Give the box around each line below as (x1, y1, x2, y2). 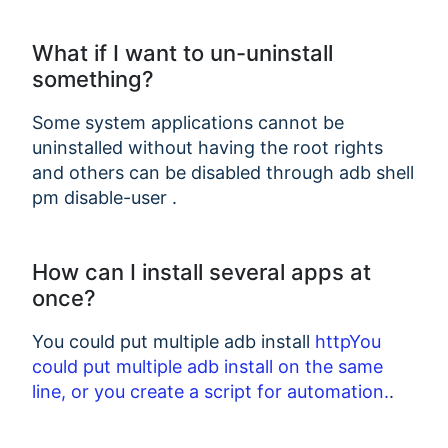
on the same (278, 355, 383, 377)
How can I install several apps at (32, 258, 371, 285)
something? (32, 65, 154, 92)
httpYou (315, 330, 381, 352)
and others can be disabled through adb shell (32, 161, 414, 183)
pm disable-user (32, 186, 172, 208)
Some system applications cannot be (32, 111, 344, 133)
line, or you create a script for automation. (32, 380, 389, 402)
